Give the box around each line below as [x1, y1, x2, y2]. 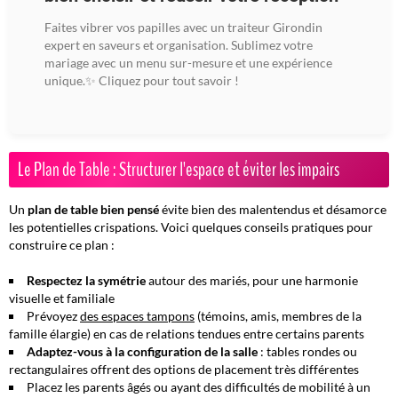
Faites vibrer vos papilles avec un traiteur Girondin [44, 19, 322, 35]
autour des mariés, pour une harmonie [146, 272, 358, 288]
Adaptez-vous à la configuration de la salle [27, 343, 258, 359]
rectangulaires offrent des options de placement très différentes [9, 361, 359, 377]
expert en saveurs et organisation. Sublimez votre [44, 36, 313, 52]
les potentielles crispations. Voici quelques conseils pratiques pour [9, 219, 373, 235]
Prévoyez [27, 307, 80, 323]
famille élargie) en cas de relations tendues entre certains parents [9, 325, 364, 341]
